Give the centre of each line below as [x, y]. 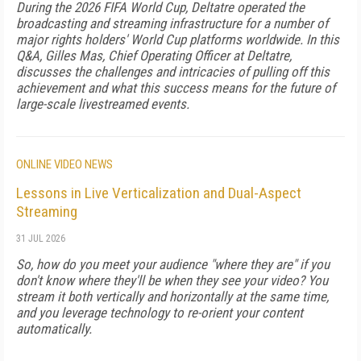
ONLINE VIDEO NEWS [64, 164]
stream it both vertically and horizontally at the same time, [172, 297]
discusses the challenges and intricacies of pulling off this [173, 72]
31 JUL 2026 [41, 239]
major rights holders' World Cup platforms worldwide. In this [178, 39]
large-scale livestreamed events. [103, 104]
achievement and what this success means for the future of [176, 88]
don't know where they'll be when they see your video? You [172, 280]
